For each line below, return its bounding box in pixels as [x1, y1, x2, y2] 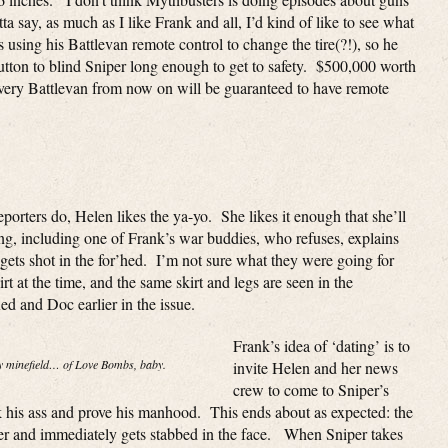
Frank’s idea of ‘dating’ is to [233, 335, 410, 356]
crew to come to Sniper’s [233, 379, 389, 400]
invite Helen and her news [233, 357, 398, 378]
